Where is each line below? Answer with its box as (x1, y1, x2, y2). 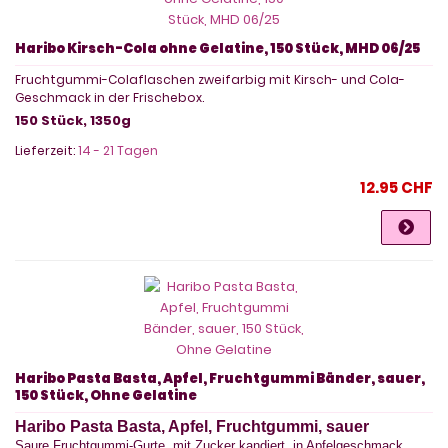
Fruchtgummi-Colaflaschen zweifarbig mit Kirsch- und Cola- (15, 70, 405, 88)
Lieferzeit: (15, 141, 78, 159)
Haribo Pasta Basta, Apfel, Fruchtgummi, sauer (15, 417, 369, 435)
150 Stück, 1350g (15, 110, 131, 130)
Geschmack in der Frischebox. (15, 88, 204, 106)
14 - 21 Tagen (78, 141, 158, 159)
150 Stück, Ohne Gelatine (15, 385, 197, 405)
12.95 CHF (360, 176, 433, 198)
